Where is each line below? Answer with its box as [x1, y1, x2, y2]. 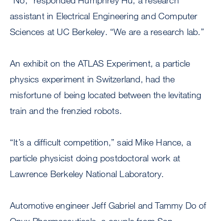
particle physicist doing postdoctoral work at [10, 152, 181, 164]
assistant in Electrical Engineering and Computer [10, 10, 198, 22]
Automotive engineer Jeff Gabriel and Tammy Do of [10, 200, 207, 211]
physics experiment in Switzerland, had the [10, 74, 175, 85]
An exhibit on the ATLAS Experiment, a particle [10, 58, 190, 69]
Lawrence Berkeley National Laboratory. [10, 168, 164, 180]
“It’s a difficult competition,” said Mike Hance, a [10, 137, 191, 148]
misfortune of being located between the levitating [10, 89, 202, 101]
